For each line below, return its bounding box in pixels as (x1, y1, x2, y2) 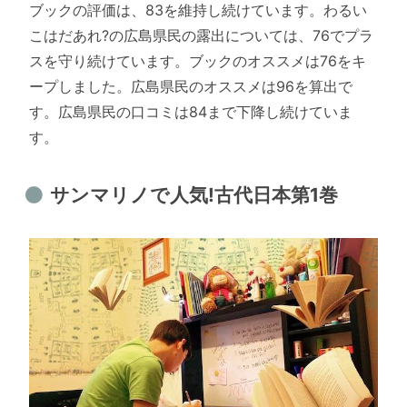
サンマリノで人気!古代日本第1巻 (49, 184, 338, 207)
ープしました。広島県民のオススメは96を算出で (29, 76, 352, 95)
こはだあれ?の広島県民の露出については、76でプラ (29, 25, 373, 45)
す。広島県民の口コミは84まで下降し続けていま (29, 102, 352, 121)
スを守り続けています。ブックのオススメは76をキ (29, 51, 366, 70)
